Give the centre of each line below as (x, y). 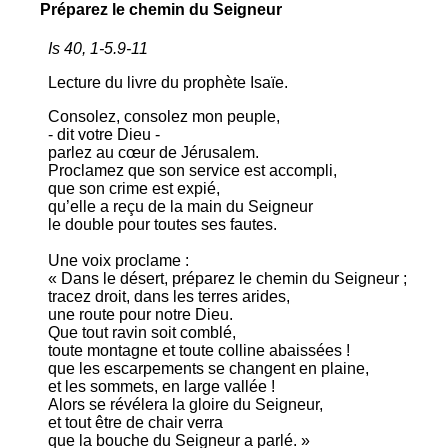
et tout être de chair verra (135, 423)
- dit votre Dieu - (104, 135)
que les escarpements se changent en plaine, (208, 369)
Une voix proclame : (118, 261)
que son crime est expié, (134, 189)
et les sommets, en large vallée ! (161, 387)
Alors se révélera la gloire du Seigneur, (185, 405)
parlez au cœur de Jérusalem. (153, 153)
